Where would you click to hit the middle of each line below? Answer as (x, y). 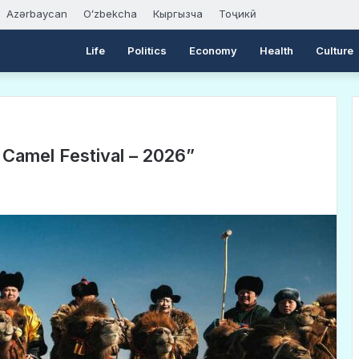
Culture (335, 50)
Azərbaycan (37, 14)
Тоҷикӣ (238, 14)
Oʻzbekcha (110, 14)
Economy (213, 50)
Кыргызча (178, 14)
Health (276, 50)
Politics (147, 50)
